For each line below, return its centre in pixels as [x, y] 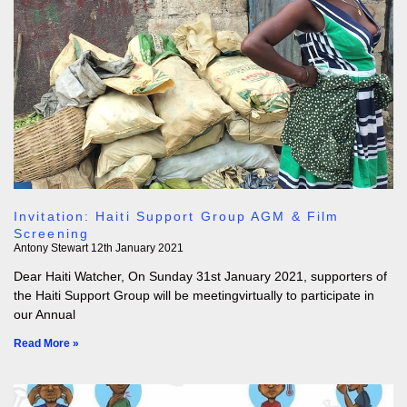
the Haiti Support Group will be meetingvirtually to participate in [194, 295]
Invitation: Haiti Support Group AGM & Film [177, 216]
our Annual [45, 314]
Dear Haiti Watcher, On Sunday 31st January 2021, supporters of [200, 276]
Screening [51, 233]
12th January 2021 [137, 248]
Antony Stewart [52, 248]
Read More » [46, 343]
